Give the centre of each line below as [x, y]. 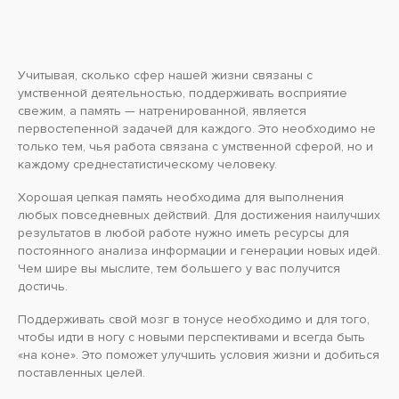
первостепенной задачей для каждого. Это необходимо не [197, 129]
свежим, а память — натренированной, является [162, 111]
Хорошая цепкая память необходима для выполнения [181, 197]
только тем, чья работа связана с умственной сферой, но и [195, 147]
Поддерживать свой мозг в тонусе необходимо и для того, [194, 319]
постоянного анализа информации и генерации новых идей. [199, 251]
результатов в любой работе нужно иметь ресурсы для [183, 233]
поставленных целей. [81, 373]
